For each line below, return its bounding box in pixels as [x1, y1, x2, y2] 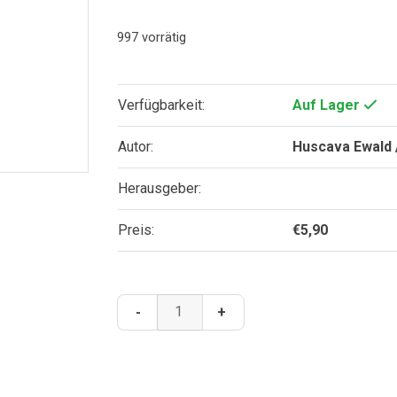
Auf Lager [292, 97, 363, 114]
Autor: [117, 138, 153, 156]
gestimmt [155, 338, 215, 355]
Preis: [117, 222, 154, 239]
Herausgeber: [117, 180, 201, 198]
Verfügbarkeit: [117, 97, 205, 114]
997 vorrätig [116, 29, 186, 46]
